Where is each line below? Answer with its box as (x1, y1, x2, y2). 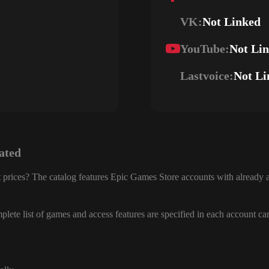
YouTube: (180, 42, 229, 55)
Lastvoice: (180, 69, 234, 82)
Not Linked (202, 15, 261, 28)
